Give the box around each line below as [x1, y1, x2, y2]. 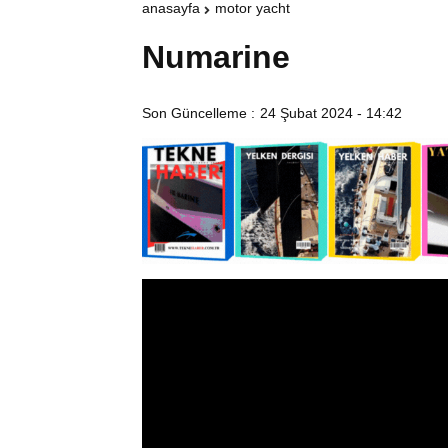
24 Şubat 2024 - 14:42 [260, 105, 402, 122]
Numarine [142, 39, 290, 76]
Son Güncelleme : [142, 105, 255, 122]
